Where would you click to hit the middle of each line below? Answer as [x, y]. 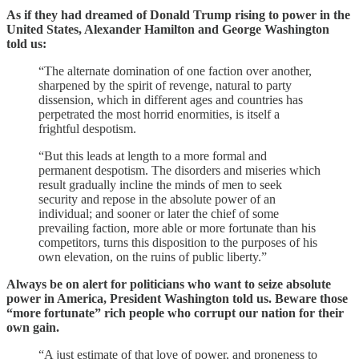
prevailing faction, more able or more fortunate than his [177, 228]
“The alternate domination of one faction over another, [175, 71]
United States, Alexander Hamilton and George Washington [168, 29]
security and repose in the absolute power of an [157, 199]
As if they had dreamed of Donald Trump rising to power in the [178, 14]
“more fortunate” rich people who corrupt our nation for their [175, 313]
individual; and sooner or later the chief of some [159, 213]
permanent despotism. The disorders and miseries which [179, 170]
